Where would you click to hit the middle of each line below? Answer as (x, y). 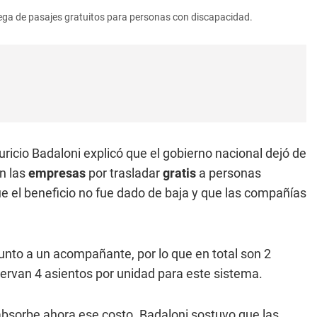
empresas (57, 173)
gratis (178, 173)
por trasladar (123, 173)
